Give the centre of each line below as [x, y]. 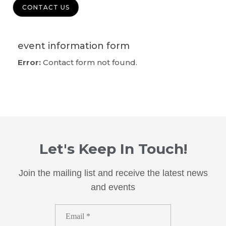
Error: [29, 62]
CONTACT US [50, 7]
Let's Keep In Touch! [113, 149]
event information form [74, 46]
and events [113, 187]
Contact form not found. [89, 62]
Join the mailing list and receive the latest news [113, 173]
